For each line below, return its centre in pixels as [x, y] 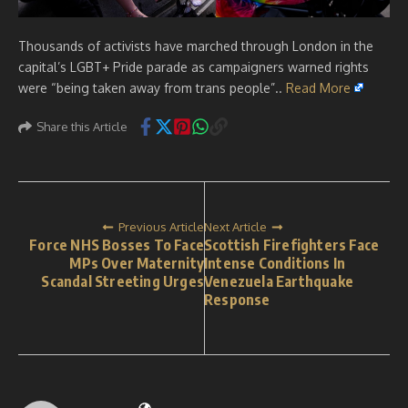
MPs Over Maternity [137, 263]
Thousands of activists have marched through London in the [196, 46]
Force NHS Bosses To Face [117, 245]
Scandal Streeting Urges [122, 281]
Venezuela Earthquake [279, 281]
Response [237, 300]
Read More [318, 88]
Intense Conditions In [275, 263]
